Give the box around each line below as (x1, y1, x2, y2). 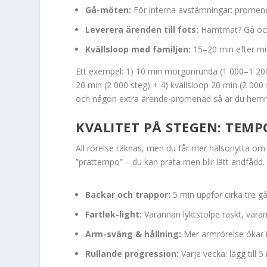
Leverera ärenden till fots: (85, 24, 199, 36)
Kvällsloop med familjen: (85, 43, 191, 55)
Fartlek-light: (85, 209, 142, 221)
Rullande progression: (85, 247, 179, 259)
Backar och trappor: (85, 189, 171, 201)
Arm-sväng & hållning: (85, 228, 182, 240)
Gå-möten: (85, 4, 132, 16)
